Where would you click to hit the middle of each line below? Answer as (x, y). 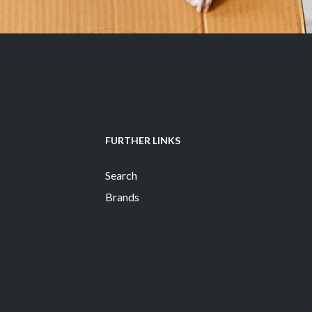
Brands (122, 196)
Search (121, 175)
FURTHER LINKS (143, 140)
